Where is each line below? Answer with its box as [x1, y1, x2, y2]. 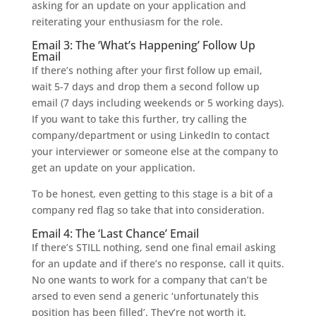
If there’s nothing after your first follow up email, [31, 63, 262, 78]
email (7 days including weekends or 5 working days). [31, 96, 284, 110]
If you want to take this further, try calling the [31, 112, 247, 126]
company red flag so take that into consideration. [31, 203, 265, 217]
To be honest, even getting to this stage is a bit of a [31, 187, 273, 201]
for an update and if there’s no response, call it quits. [31, 257, 284, 271]
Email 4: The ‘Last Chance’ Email [31, 226, 199, 242]
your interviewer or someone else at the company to [31, 145, 278, 159]
